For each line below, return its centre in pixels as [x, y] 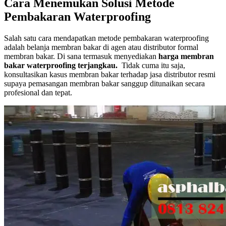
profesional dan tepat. [38, 92]
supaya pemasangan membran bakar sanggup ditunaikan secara [104, 83]
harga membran [186, 56]
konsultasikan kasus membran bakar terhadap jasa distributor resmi [110, 74]
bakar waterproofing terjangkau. [62, 65]
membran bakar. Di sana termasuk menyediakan [81, 56]
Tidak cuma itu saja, [152, 65]
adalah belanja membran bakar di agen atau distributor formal [101, 47]
